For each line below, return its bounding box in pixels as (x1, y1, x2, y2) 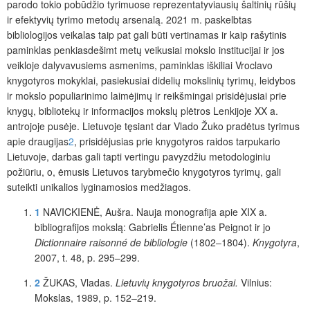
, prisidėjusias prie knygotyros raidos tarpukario (74, 134, 280, 148)
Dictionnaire (35, 235, 86, 249)
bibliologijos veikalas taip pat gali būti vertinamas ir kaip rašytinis (7, 27, 286, 42)
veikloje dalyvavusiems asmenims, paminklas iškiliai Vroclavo (7, 57, 273, 72)
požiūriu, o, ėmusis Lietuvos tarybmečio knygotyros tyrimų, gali (7, 164, 281, 179)
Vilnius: (241, 275, 272, 289)
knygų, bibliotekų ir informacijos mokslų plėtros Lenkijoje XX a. (7, 103, 278, 118)
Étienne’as (170, 219, 216, 234)
